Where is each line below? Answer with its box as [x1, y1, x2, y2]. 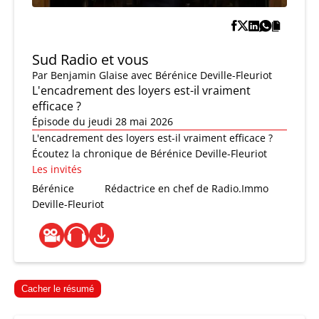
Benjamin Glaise [51, 68, 128, 83]
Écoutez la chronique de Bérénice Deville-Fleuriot [32, 147, 267, 161]
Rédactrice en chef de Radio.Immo [105, 182, 269, 196]
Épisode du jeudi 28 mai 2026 [32, 115, 173, 129]
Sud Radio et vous [32, 50, 149, 70]
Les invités [32, 162, 82, 177]
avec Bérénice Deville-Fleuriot [131, 68, 272, 83]
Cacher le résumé [21, 283, 94, 295]
